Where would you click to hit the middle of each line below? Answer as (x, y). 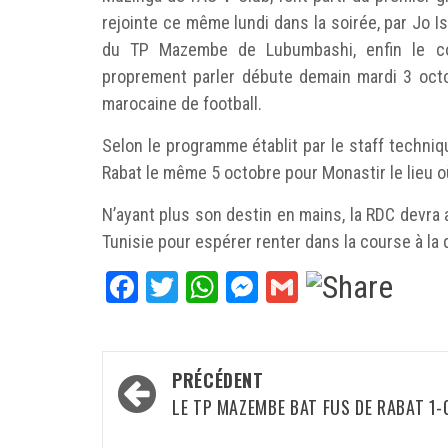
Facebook (197, 287)
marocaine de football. (182, 103)
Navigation (156, 372)
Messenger (327, 287)
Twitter (222, 287)
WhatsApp (282, 287)
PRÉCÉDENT (218, 380)
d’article (146, 394)
